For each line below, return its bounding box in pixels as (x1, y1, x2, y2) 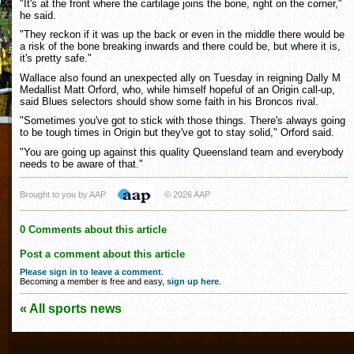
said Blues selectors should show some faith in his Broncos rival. (20, 95, 318, 107)
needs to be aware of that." (20, 157, 143, 170)
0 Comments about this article (20, 224, 167, 236)
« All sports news (20, 302, 122, 316)
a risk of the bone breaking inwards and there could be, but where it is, (20, 40, 341, 53)
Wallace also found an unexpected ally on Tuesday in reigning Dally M (20, 71, 341, 84)
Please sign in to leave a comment (20, 266, 161, 277)
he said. (20, 9, 56, 21)
